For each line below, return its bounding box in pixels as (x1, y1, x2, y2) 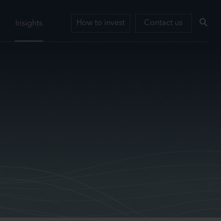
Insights (15, 20, 42, 28)
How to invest (76, 19, 125, 27)
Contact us (144, 19, 183, 27)
